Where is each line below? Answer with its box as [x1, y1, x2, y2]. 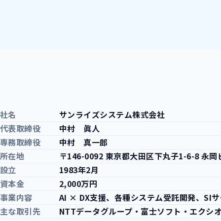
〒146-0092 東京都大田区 [59, 149, 154, 162]
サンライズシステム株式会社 [59, 108, 165, 120]
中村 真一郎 [59, 136, 108, 148]
